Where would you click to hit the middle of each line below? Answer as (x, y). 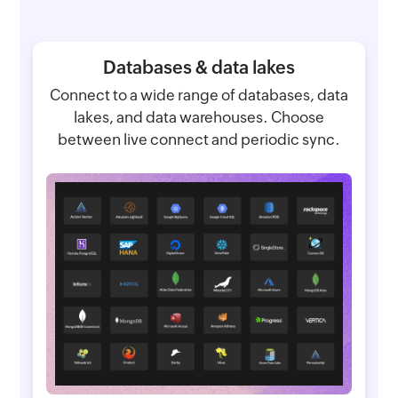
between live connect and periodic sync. (199, 140)
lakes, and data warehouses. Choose (199, 118)
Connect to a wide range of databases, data (199, 96)
